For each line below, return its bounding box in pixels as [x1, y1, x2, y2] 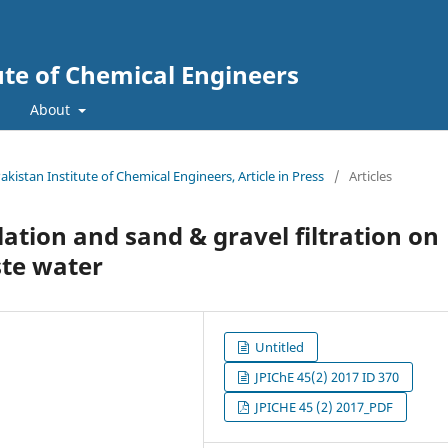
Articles [349, 166, 392, 185]
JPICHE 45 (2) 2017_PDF [252, 397, 394, 416]
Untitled [252, 337, 305, 356]
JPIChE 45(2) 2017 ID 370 [252, 367, 400, 386]
